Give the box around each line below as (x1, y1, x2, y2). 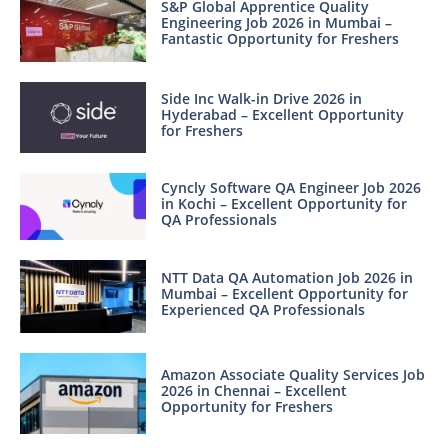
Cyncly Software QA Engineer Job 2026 (160, 178, 421, 198)
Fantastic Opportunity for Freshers (160, 29, 399, 49)
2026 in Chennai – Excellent (160, 381, 347, 401)
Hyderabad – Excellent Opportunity (160, 105, 404, 125)
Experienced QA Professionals (160, 300, 365, 320)
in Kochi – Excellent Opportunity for (160, 194, 407, 214)
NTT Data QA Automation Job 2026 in (160, 268, 413, 288)
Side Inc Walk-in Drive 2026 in (160, 89, 362, 109)
